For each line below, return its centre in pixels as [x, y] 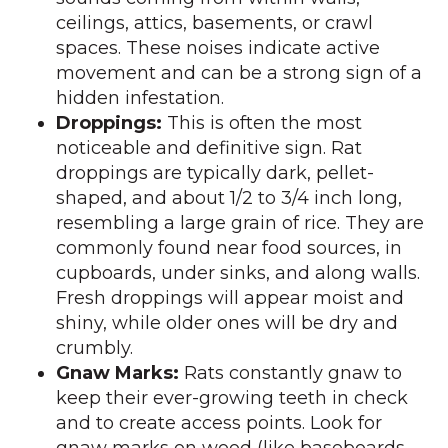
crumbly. [94, 348]
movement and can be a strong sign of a [239, 73]
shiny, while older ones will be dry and [227, 323]
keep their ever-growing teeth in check [232, 398]
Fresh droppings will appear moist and [230, 298]
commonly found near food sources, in [229, 248]
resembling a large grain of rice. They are [240, 223]
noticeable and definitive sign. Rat [209, 148]
